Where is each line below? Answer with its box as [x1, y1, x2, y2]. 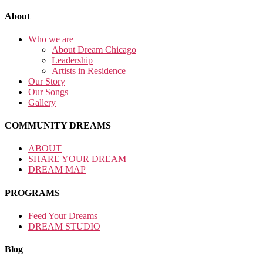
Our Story [28, 76, 65, 86]
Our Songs [28, 86, 68, 97]
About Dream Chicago [52, 44, 136, 55]
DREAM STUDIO [28, 221, 100, 231]
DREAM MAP [28, 164, 86, 175]
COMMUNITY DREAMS [5, 120, 111, 131]
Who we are [28, 33, 73, 44]
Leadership [52, 55, 93, 65]
